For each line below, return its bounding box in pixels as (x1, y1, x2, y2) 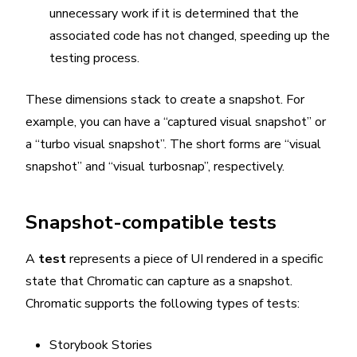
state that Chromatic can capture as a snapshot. (25, 273, 292, 290)
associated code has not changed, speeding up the (49, 27, 330, 45)
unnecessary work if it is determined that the (49, 5, 299, 22)
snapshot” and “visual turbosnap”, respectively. (25, 158, 284, 175)
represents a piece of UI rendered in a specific (66, 250, 323, 268)
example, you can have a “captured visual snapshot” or (25, 113, 326, 131)
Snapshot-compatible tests (25, 210, 277, 235)
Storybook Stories (49, 336, 152, 354)
